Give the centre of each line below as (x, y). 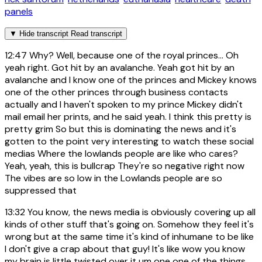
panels (19, 11)
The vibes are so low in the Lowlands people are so (113, 178)
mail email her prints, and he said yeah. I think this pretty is (128, 116)
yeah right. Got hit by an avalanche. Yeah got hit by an (120, 67)
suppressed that (41, 190)
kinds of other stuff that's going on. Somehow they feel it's (129, 224)
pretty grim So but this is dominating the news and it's (120, 129)
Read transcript (96, 33)
